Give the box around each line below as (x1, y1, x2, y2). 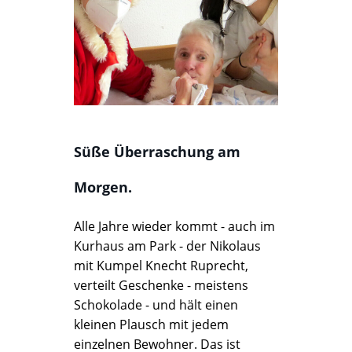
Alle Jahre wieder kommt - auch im (74, 218, 275, 235)
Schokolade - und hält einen (74, 296, 238, 313)
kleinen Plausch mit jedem (74, 316, 229, 333)
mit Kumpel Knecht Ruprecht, (74, 257, 248, 274)
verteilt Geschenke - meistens (74, 277, 248, 294)
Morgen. (74, 178, 132, 196)
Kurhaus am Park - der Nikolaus (74, 237, 261, 255)
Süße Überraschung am (74, 142, 240, 161)
